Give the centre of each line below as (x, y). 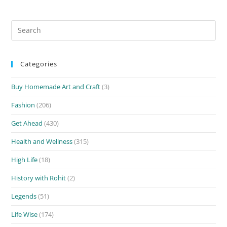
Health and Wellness (42, 141)
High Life (25, 159)
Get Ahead (27, 123)
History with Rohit (39, 178)
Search (21, 25)
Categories (39, 64)
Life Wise (25, 214)
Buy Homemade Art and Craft (56, 86)
